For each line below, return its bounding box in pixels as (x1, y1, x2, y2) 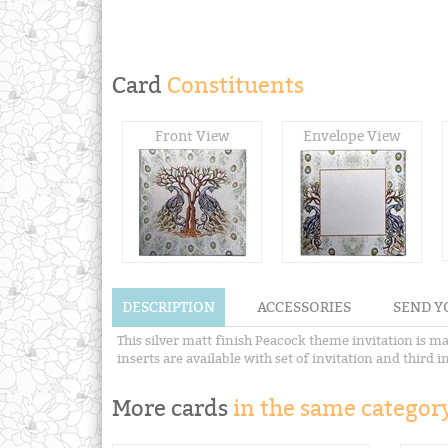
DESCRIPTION (122, 298, 215, 316)
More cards (112, 394, 233, 422)
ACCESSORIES (257, 298, 351, 316)
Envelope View (303, 127, 401, 145)
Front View (154, 127, 230, 145)
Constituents (162, 71, 304, 99)
